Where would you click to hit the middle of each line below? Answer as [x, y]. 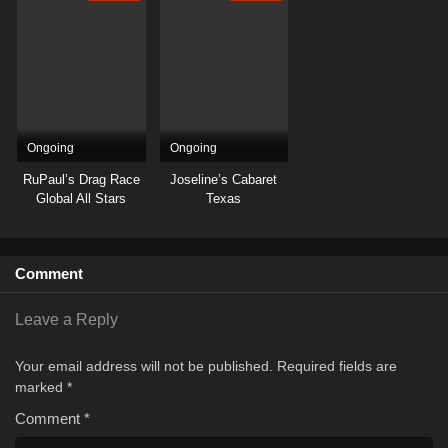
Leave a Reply [66, 320]
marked [41, 387]
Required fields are [337, 366]
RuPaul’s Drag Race [81, 180]
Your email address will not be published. [144, 366]
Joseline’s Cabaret [224, 180]
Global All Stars [81, 199]
